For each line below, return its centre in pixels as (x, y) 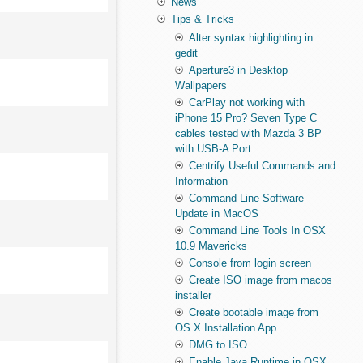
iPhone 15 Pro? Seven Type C (246, 118)
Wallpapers (201, 86)
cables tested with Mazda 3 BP (249, 134)
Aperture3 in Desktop (239, 70)
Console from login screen (250, 263)
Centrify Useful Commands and (263, 166)
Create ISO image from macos (261, 280)
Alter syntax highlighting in (251, 38)
